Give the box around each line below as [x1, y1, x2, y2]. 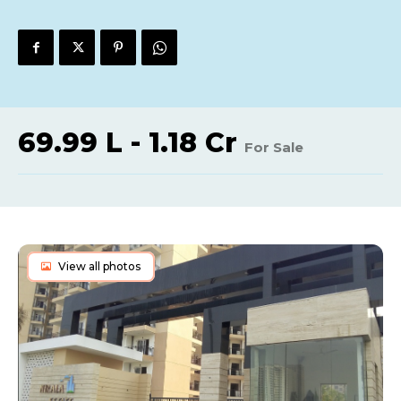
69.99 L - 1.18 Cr [18, 126, 237, 159]
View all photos [58, 259, 141, 273]
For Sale [244, 139, 303, 156]
